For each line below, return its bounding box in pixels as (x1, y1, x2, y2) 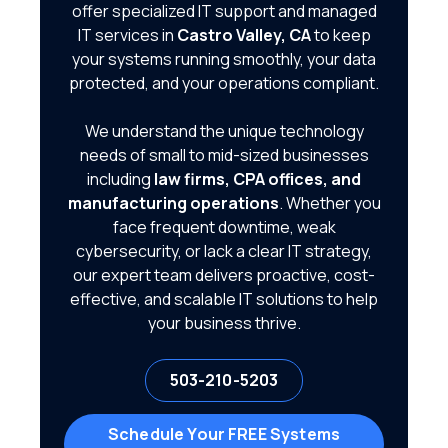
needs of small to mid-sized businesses (79, 144, 369, 166)
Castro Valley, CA (176, 24, 311, 46)
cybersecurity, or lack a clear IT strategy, (76, 240, 372, 262)
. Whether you (278, 192, 381, 214)
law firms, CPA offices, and (154, 168, 361, 190)
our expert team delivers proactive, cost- (73, 264, 375, 286)
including (87, 168, 154, 190)
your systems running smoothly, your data (72, 48, 376, 70)
